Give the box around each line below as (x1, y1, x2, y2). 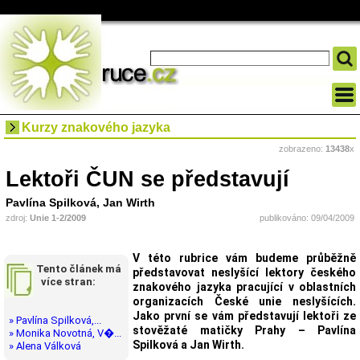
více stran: (34, 276, 96, 288)
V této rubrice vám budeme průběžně (133, 252, 356, 264)
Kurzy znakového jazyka (22, 121, 170, 134)
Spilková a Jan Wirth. (133, 338, 244, 351)
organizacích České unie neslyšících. (133, 295, 356, 308)
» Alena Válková (4, 340, 81, 352)
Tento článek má (36, 263, 121, 275)
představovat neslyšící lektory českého (133, 266, 356, 279)
